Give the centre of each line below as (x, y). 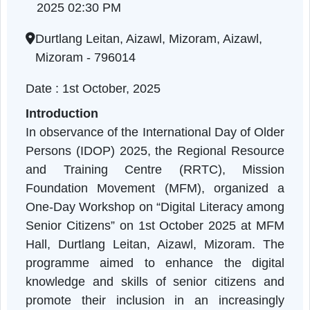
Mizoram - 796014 (95, 99)
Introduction (69, 161)
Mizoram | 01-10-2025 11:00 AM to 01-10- (168, 22)
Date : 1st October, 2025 (103, 133)
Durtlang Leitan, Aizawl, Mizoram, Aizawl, (165, 78)
